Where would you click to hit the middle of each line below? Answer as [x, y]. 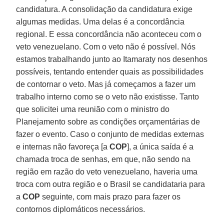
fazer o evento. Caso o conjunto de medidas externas [110, 134]
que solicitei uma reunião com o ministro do [93, 109]
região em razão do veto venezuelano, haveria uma [107, 171]
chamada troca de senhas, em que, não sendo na [103, 159]
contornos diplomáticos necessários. [81, 209]
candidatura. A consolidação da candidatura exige [104, 9]
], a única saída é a [160, 146]
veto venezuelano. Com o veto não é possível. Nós [106, 46]
